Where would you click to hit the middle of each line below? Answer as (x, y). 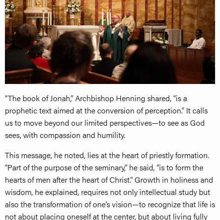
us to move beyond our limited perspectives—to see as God (105, 123)
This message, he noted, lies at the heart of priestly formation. (107, 155)
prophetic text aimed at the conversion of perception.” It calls (106, 110)
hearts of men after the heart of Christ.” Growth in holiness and (109, 180)
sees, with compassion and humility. (65, 135)
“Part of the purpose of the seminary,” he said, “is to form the (104, 167)
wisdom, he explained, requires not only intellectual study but (108, 192)
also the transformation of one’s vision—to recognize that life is (110, 204)
